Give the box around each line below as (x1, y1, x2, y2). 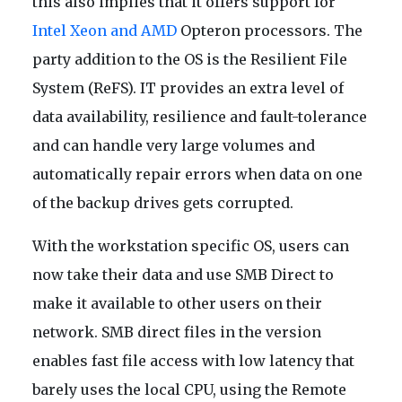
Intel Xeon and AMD (32, 22, 177, 40)
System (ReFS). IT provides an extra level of (32, 79, 344, 98)
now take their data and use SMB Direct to (32, 266, 334, 284)
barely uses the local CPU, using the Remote (32, 380, 346, 399)
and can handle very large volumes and (32, 136, 315, 155)
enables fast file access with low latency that (32, 352, 354, 371)
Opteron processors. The (177, 22, 363, 40)
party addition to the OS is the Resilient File (32, 50, 347, 69)
